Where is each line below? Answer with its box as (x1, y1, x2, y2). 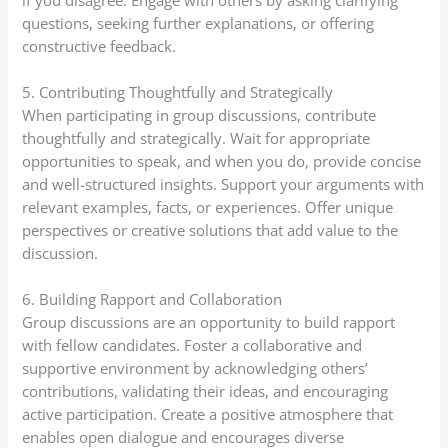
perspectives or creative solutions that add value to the (22, 219, 399, 240)
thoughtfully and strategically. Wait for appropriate (22, 127, 371, 148)
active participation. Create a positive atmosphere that (22, 404, 394, 425)
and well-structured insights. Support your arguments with (22, 173, 425, 194)
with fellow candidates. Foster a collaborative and (22, 335, 363, 356)
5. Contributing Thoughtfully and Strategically (22, 81, 334, 102)
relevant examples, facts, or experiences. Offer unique (22, 196, 394, 217)
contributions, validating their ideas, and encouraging (22, 381, 389, 402)
